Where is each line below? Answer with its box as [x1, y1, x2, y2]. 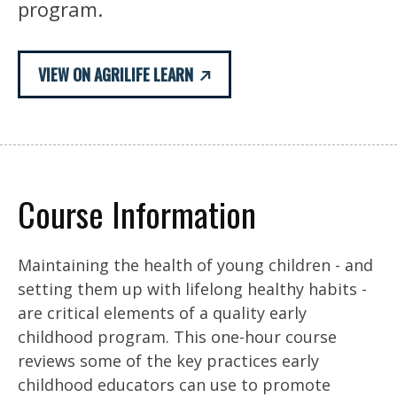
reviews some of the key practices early [18, 350, 319, 372]
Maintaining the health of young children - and [18, 254, 373, 276]
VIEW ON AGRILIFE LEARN [38, 63, 193, 87]
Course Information [18, 189, 256, 239]
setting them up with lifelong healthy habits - [18, 278, 367, 300]
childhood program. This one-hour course [18, 326, 337, 348]
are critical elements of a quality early [18, 302, 307, 324]
